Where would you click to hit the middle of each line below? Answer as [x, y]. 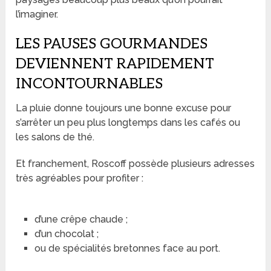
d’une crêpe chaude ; [81, 220]
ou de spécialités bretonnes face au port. [127, 249]
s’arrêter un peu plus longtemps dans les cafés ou [128, 123]
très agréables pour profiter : [80, 178]
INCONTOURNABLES [90, 84]
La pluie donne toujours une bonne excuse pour [124, 108]
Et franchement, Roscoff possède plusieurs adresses [135, 164]
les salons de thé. [55, 137]
